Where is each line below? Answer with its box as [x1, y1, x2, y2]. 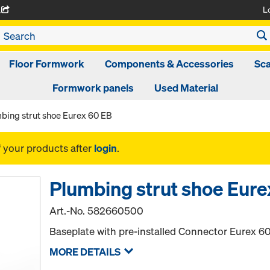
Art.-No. [49, 204, 88, 218]
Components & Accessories [104, 57, 234, 71]
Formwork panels [52, 81, 134, 95]
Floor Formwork [8, 57, 84, 71]
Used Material [154, 81, 218, 95]
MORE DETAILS [49, 245, 121, 259]
